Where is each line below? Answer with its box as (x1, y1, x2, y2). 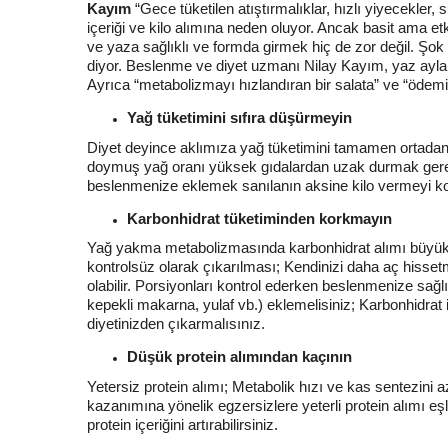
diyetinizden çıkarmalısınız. (87, 315, 265, 333)
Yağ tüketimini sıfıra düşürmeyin (127, 109, 352, 126)
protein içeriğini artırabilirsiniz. (87, 415, 278, 433)
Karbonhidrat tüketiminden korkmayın (127, 209, 392, 227)
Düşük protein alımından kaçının (127, 348, 352, 366)
